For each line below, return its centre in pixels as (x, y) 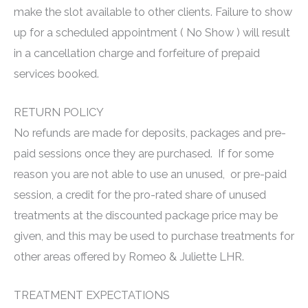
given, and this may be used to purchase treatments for (154, 236)
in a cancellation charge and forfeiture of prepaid (137, 53)
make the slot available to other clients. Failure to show (153, 12)
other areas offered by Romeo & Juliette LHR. (129, 256)
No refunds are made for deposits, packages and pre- (150, 133)
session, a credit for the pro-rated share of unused (140, 195)
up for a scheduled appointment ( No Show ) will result (152, 32)
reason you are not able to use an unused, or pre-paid (150, 174)
